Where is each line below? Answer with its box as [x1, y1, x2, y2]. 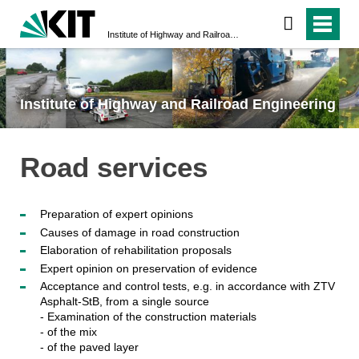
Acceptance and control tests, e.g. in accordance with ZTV [39, 280, 335, 293]
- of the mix [39, 325, 97, 339]
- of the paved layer [39, 341, 139, 354]
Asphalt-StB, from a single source [39, 295, 209, 309]
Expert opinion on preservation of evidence [39, 261, 257, 275]
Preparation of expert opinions [39, 208, 193, 221]
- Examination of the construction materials [39, 310, 256, 324]
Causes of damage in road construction [39, 225, 240, 239]
